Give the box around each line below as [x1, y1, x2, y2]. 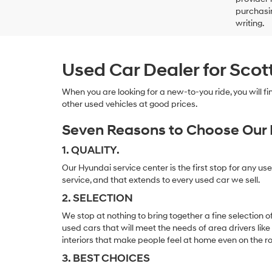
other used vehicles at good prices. [62, 98, 197, 109]
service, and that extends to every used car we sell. [62, 174, 260, 185]
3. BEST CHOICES [62, 251, 150, 265]
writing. [236, 18, 264, 29]
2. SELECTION [62, 191, 133, 205]
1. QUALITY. [62, 143, 120, 157]
